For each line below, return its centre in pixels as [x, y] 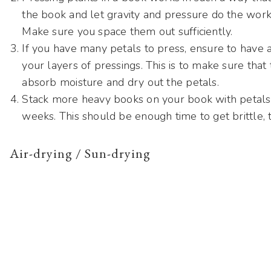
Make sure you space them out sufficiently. [127, 32]
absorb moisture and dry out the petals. [120, 83]
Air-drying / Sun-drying [80, 154]
